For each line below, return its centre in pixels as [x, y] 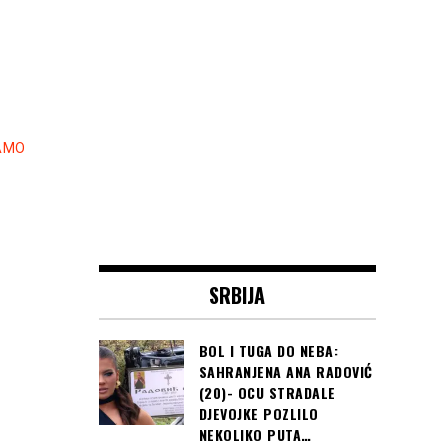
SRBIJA [237, 295]
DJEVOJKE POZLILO [258, 414]
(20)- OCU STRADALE [267, 393]
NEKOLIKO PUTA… [255, 435]
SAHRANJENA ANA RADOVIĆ [285, 372]
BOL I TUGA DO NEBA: [268, 351]
